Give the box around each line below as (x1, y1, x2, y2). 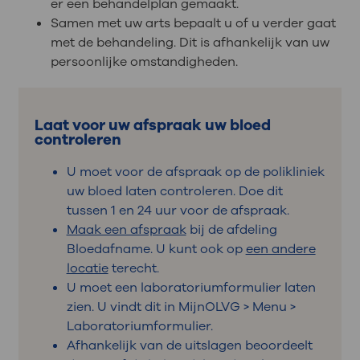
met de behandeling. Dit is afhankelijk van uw (50, 33, 329, 51)
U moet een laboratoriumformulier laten (66, 279, 316, 297)
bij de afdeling (186, 221, 277, 239)
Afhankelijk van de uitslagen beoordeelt (66, 337, 313, 355)
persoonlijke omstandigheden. (50, 52, 241, 71)
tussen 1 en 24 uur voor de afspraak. (66, 202, 292, 220)
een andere (245, 240, 316, 259)
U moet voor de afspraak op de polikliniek (66, 163, 325, 182)
